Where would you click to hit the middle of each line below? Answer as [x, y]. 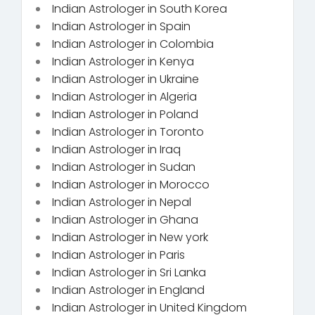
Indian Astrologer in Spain [121, 26]
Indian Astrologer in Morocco [131, 184]
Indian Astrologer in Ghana [125, 219]
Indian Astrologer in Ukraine [126, 79]
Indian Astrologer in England [128, 290]
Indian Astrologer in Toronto [128, 131]
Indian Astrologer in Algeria [124, 96]
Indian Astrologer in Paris [118, 255]
